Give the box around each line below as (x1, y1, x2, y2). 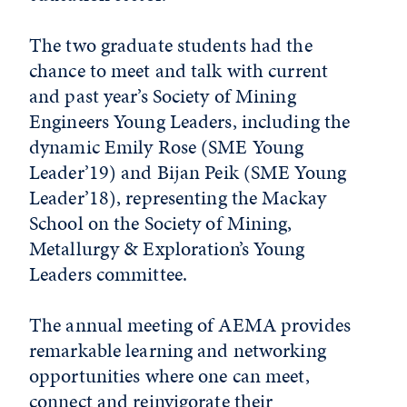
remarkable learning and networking (29, 336, 326, 364)
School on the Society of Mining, (29, 209, 293, 237)
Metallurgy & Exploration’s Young (29, 234, 305, 263)
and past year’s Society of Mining (29, 82, 296, 110)
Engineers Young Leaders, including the (29, 107, 351, 135)
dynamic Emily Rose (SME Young (29, 133, 304, 161)
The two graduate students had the (29, 31, 313, 59)
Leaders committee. (29, 260, 193, 288)
